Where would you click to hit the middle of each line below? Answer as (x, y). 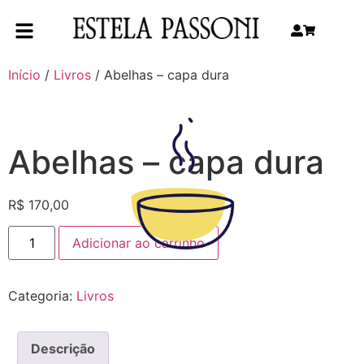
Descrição (63, 349)
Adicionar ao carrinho (139, 243)
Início (24, 75)
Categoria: (42, 296)
